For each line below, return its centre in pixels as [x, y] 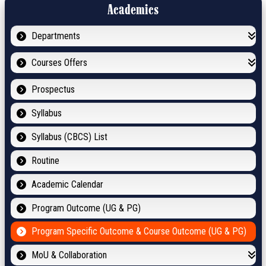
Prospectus [53, 89]
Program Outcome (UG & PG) [86, 208]
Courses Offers [59, 62]
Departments [56, 36]
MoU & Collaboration [69, 255]
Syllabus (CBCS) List [69, 137]
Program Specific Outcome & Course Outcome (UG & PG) [139, 231]
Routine [45, 160]
